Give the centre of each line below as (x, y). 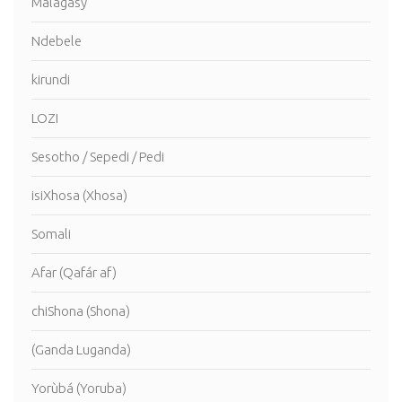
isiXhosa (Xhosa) (79, 196)
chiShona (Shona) (81, 311)
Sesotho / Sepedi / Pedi (98, 157)
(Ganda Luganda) (81, 350)
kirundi (51, 80)
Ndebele (57, 41)
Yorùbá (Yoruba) (79, 389)
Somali (51, 234)
